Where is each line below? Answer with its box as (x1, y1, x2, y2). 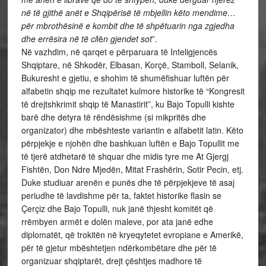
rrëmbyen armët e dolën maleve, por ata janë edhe (21, 216, 213, 227)
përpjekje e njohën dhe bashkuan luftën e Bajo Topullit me (21, 137, 239, 149)
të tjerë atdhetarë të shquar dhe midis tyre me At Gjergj (21, 150, 229, 162)
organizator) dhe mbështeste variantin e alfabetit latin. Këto (21, 124, 243, 136)
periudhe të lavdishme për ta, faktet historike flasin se (21, 189, 221, 201)
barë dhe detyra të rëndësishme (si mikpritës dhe (21, 111, 206, 123)
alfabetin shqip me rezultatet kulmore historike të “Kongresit (21, 85, 245, 97)
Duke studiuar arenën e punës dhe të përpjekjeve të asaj (21, 176, 235, 188)
